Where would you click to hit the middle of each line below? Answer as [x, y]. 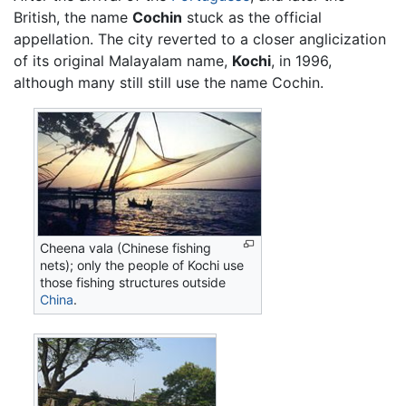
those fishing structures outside [133, 282]
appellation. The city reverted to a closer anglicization [200, 39]
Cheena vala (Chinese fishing [126, 247]
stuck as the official [252, 17]
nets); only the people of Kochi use [142, 265]
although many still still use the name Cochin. [169, 82]
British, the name [73, 17]
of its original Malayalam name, [123, 60]
